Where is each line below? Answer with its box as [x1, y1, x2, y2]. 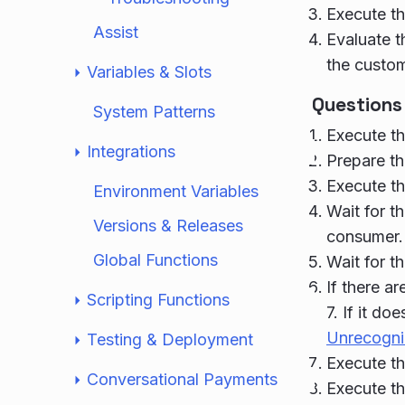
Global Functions [93, 250, 218, 269]
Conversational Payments [87, 370, 278, 389]
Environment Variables [93, 182, 259, 201]
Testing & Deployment [87, 330, 253, 349]
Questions [312, 92, 402, 117]
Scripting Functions [87, 290, 230, 309]
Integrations [87, 142, 175, 161]
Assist [93, 23, 138, 42]
